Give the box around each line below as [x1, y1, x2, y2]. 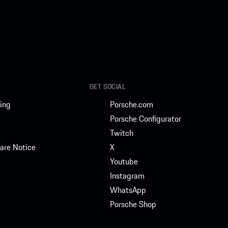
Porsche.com [109, 98, 153, 111]
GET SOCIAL [89, 81, 126, 92]
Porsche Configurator [109, 112, 181, 125]
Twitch [109, 127, 133, 139]
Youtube [109, 155, 138, 168]
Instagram [109, 169, 145, 182]
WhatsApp [109, 184, 146, 196]
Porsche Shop [109, 198, 156, 211]
